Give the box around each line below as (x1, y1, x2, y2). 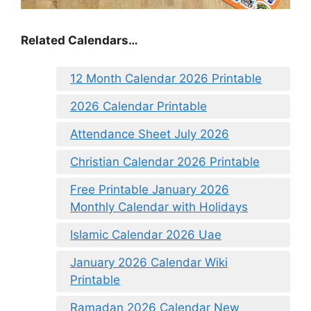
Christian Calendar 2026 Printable (70, 155, 260, 169)
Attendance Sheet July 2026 (70, 127, 229, 142)
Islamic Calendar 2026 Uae (70, 228, 221, 242)
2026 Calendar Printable (70, 99, 207, 114)
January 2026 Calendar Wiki (70, 255, 228, 270)
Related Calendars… (21, 33, 138, 47)
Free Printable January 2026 (70, 183, 229, 197)
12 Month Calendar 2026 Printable (70, 72, 262, 86)
